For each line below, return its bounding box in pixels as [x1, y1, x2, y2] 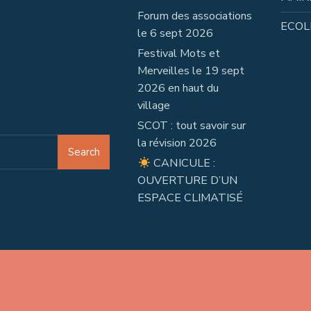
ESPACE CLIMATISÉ [137, 190, 246, 206]
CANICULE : [150, 155, 215, 171]
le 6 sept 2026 [137, 26, 214, 42]
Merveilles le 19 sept [137, 63, 245, 79]
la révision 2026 [137, 135, 217, 151]
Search [67, 144, 100, 159]
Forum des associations [137, 8, 253, 24]
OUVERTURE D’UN [137, 173, 239, 189]
